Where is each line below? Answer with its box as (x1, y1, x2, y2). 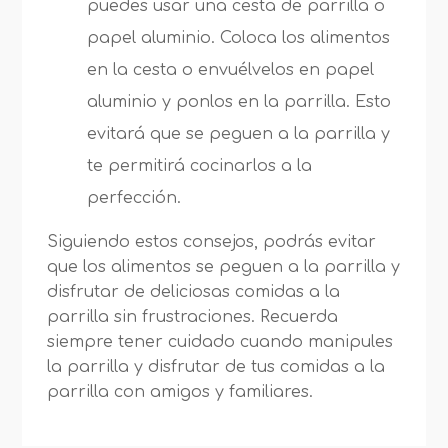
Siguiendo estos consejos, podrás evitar (47, 233, 377, 251)
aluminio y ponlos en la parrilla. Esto (87, 93, 392, 111)
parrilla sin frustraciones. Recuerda (47, 308, 339, 326)
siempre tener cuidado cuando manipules (47, 333, 394, 351)
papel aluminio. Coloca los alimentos (87, 29, 391, 47)
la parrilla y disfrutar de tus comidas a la (47, 358, 386, 376)
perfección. (87, 189, 182, 207)
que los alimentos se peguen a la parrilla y (47, 258, 401, 276)
